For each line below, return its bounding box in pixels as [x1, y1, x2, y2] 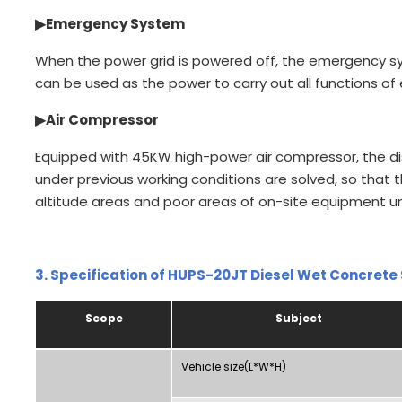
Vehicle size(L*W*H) [181, 358, 286, 374]
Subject [275, 310, 322, 326]
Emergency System [46, 13, 185, 33]
